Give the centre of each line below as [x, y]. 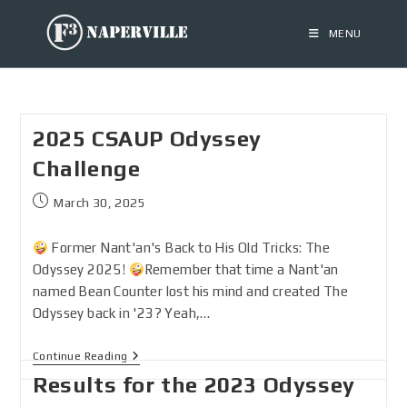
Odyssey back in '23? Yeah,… [121, 313]
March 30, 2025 [99, 203]
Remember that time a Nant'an [241, 269]
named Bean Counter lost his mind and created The [190, 291]
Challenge [86, 169]
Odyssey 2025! [80, 269]
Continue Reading [80, 356]
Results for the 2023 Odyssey [194, 385]
